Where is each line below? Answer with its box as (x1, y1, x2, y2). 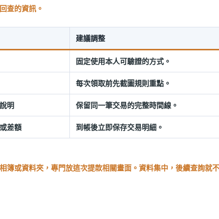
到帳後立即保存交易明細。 (76, 122, 164, 132)
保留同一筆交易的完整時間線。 (76, 100, 178, 110)
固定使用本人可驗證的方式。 (76, 56, 171, 66)
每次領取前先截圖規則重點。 (76, 78, 171, 88)
